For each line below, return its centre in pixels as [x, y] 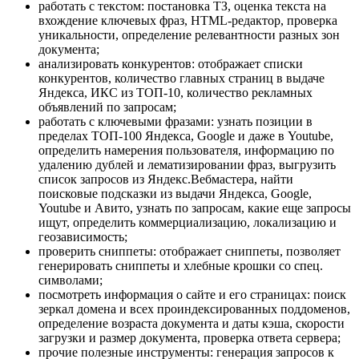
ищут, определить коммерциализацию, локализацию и [188, 222]
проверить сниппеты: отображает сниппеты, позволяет [190, 251]
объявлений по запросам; [107, 107]
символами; [71, 280]
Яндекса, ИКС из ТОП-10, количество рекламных [175, 92]
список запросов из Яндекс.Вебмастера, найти [166, 179]
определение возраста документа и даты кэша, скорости [192, 323]
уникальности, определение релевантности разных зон [189, 34]
